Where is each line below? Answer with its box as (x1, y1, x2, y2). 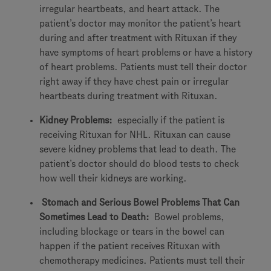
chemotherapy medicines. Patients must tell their (39, 255, 245, 266)
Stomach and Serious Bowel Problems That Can (39, 197, 240, 207)
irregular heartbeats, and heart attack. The (39, 4, 220, 14)
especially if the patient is (115, 115, 224, 125)
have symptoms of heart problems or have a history (39, 47, 252, 57)
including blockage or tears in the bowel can (39, 226, 224, 237)
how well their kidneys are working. (39, 173, 187, 183)
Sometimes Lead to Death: (39, 212, 152, 222)
